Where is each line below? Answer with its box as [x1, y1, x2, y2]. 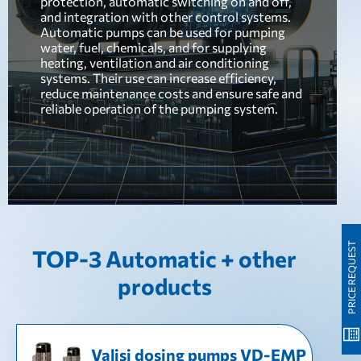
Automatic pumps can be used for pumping [40, 24, 285, 39]
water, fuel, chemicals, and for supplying [40, 39, 267, 55]
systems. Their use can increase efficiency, [40, 70, 276, 85]
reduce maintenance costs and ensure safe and [40, 85, 302, 101]
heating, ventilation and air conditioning [40, 55, 269, 70]
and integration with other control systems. [40, 9, 291, 24]
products [117, 272, 212, 300]
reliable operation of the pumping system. [40, 101, 278, 116]
